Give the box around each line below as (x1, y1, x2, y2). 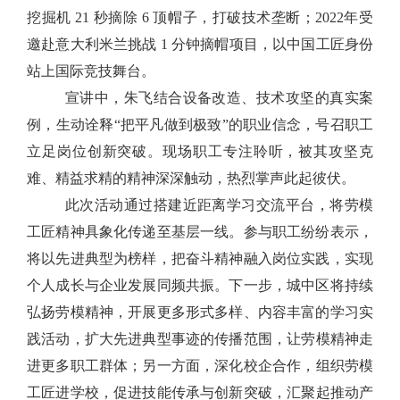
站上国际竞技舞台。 (27, 63, 155, 79)
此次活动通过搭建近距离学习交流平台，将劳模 (65, 197, 373, 213)
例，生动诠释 (27, 117, 114, 133)
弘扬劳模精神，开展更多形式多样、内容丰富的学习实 (27, 304, 373, 321)
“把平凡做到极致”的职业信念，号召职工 (113, 117, 373, 133)
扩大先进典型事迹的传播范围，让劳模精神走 (84, 331, 374, 347)
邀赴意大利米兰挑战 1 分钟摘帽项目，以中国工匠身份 (27, 37, 373, 53)
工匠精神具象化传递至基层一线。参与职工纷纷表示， (27, 224, 373, 240)
